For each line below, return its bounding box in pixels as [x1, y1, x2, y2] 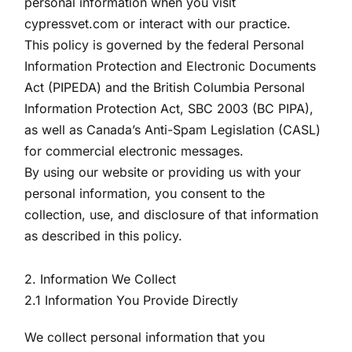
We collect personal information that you [24, 329, 266, 345]
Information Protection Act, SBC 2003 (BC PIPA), [24, 101, 314, 116]
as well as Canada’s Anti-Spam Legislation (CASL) [24, 122, 321, 137]
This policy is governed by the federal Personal [24, 37, 305, 53]
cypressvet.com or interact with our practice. [24, 16, 291, 31]
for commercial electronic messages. [24, 143, 244, 159]
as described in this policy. [24, 228, 183, 244]
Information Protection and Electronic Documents [24, 58, 317, 74]
